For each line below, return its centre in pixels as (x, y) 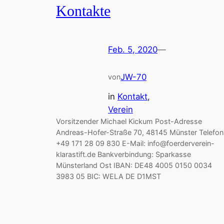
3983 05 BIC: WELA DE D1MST (108, 176)
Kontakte (83, 11)
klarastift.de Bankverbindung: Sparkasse (123, 154)
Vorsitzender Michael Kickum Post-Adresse (129, 121)
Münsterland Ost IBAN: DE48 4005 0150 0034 (134, 165)
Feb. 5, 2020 (133, 50)
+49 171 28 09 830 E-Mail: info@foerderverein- (135, 143)
